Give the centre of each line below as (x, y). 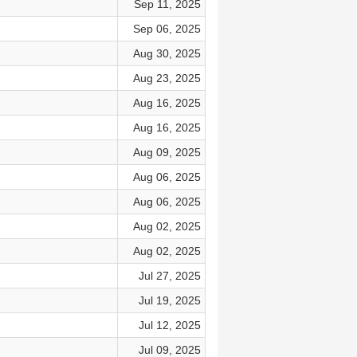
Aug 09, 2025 (167, 152)
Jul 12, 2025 (169, 325)
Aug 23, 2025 (167, 78)
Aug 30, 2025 (167, 53)
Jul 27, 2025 (169, 276)
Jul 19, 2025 (169, 300)
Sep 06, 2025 (167, 29)
